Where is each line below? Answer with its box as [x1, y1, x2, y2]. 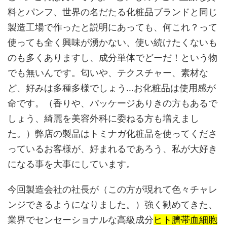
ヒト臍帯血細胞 [154, 214, 217, 225]
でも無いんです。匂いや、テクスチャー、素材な [8, 67, 208, 79]
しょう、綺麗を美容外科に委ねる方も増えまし [8, 113, 199, 124]
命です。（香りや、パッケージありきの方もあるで [8, 98, 217, 109]
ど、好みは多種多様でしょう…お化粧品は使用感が [8, 83, 216, 94]
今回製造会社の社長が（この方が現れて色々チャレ [8, 184, 217, 195]
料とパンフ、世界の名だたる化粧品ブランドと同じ [8, 7, 217, 18]
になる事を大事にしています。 [8, 159, 135, 170]
